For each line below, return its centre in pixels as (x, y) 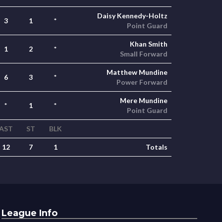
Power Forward (142, 82)
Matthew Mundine (137, 72)
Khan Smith (149, 44)
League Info (30, 213)
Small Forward (144, 54)
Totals (157, 147)
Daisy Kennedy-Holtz (132, 16)
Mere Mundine (144, 100)
